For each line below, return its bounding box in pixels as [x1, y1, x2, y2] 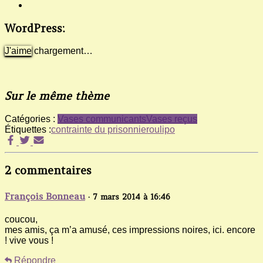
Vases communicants [58, 113, 146, 124]
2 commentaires [5, 164, 92, 178]
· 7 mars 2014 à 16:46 [88, 191, 170, 202]
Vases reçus [146, 113, 197, 124]
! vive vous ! [5, 235, 53, 245]
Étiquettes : [5, 124, 51, 134]
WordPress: [5, 21, 65, 35]
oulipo [149, 124, 175, 134]
